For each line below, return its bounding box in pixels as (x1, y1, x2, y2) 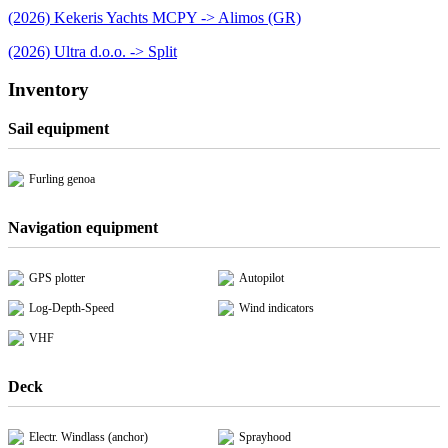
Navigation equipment (8, 219, 158, 237)
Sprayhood (239, 430, 291, 445)
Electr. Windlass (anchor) (29, 430, 148, 445)
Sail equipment (8, 120, 109, 138)
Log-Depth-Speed (29, 301, 114, 316)
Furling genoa (29, 172, 95, 187)
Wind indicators (239, 301, 314, 316)
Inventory (8, 79, 89, 101)
